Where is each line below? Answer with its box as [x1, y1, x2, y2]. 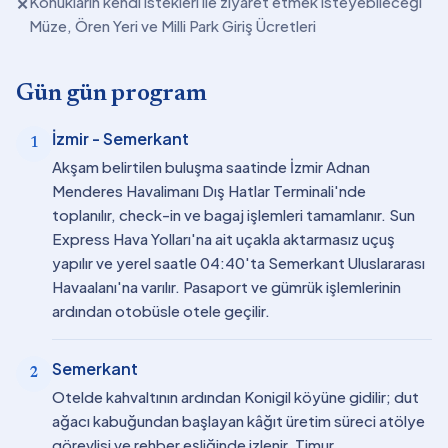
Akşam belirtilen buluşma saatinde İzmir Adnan [52, 157, 370, 176]
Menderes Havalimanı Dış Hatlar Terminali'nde [52, 181, 366, 200]
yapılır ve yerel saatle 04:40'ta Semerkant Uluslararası [52, 253, 425, 272]
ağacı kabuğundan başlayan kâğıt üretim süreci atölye [52, 411, 425, 430]
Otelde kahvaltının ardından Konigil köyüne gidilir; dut [52, 387, 419, 406]
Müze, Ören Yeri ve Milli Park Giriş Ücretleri [29, 16, 316, 35]
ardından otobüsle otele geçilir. [52, 301, 270, 320]
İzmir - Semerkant [52, 128, 189, 149]
